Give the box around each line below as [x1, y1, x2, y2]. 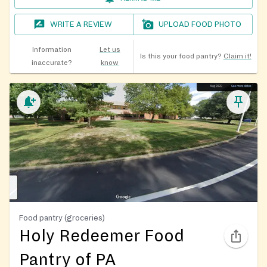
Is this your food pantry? [139, 52, 222, 60]
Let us [99, 45, 120, 54]
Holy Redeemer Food [19, 226, 184, 245]
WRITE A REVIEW [50, 20, 113, 29]
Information [32, 45, 72, 54]
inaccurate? [31, 58, 72, 67]
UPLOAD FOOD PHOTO [159, 20, 242, 29]
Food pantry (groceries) [19, 213, 105, 222]
